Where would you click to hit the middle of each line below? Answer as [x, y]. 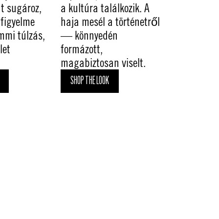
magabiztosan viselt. [103, 62]
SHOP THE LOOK [89, 81]
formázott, [81, 49]
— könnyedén [89, 35]
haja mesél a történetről [110, 21]
